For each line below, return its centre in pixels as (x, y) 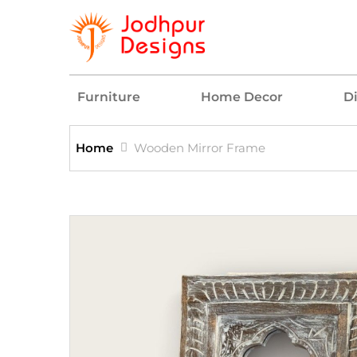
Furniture (109, 97)
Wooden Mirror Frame (200, 148)
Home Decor (242, 97)
